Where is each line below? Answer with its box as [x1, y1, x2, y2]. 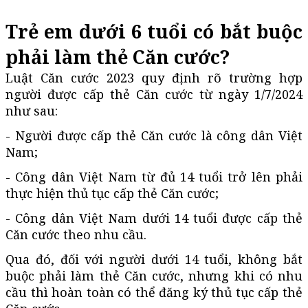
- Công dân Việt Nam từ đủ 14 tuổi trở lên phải [5, 168, 302, 185]
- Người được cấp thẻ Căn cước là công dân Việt [5, 126, 302, 144]
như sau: [5, 102, 58, 119]
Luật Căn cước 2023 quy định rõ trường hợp [5, 69, 302, 86]
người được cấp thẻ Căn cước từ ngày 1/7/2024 [5, 85, 302, 102]
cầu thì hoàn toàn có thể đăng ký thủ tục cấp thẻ [5, 283, 302, 300]
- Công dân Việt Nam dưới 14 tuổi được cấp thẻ [5, 209, 302, 226]
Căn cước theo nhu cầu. [5, 225, 146, 243]
